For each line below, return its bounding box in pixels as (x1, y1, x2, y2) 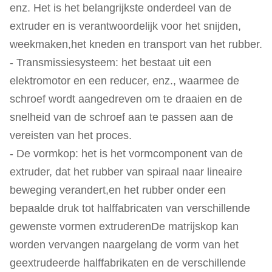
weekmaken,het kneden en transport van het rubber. (10, 38, 262, 50)
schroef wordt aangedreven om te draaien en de (10, 93, 242, 105)
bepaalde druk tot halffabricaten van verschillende (10, 202, 250, 214)
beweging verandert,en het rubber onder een (10, 184, 226, 196)
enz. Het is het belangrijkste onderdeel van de (10, 2, 231, 14)
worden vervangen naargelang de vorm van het (10, 239, 239, 251)
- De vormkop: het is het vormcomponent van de (10, 148, 243, 160)
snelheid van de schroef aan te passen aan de (10, 111, 233, 123)
